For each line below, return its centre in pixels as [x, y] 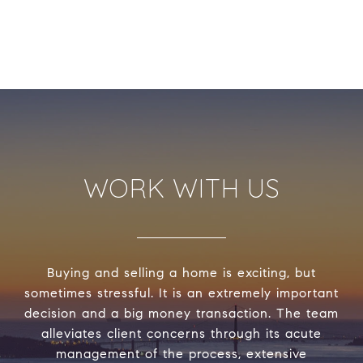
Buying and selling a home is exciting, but [181, 273]
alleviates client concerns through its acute [181, 334]
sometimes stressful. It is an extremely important [181, 293]
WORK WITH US [181, 188]
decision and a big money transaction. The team [181, 314]
